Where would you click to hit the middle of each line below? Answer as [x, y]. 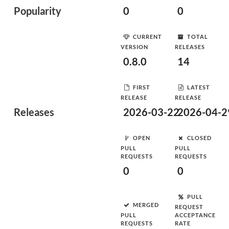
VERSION [134, 47]
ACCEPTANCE [195, 215]
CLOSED [199, 138]
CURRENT [147, 36]
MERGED [146, 204]
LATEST [199, 87]
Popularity [38, 11]
